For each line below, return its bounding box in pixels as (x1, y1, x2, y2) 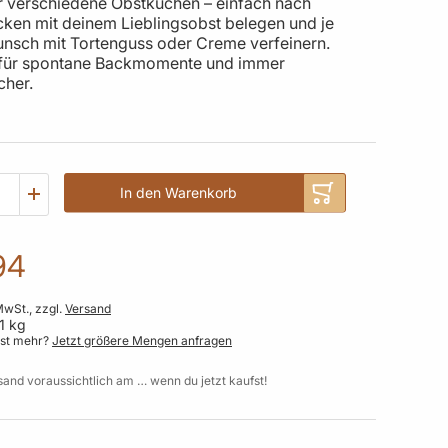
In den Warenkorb (120, 184, 238, 201)
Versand (65, 300, 111, 316)
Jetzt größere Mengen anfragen (52, 332, 232, 348)
